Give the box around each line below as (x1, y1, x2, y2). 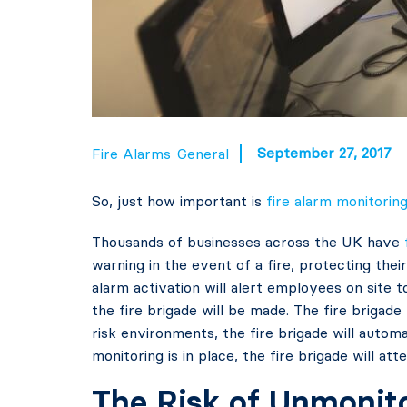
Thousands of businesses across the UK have (91, 233, 404, 251)
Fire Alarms (91, 144, 171, 163)
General (176, 144, 229, 163)
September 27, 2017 (256, 144, 392, 162)
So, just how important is (91, 192, 266, 210)
